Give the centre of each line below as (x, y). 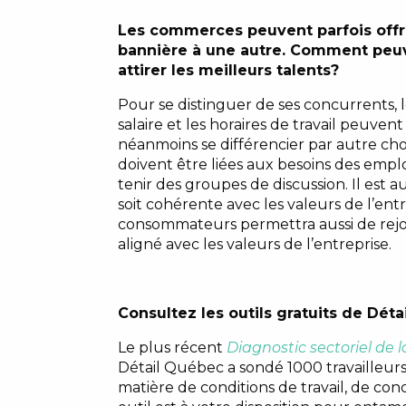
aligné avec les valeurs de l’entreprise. (254, 244)
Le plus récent (172, 347)
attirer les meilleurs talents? (228, 70)
